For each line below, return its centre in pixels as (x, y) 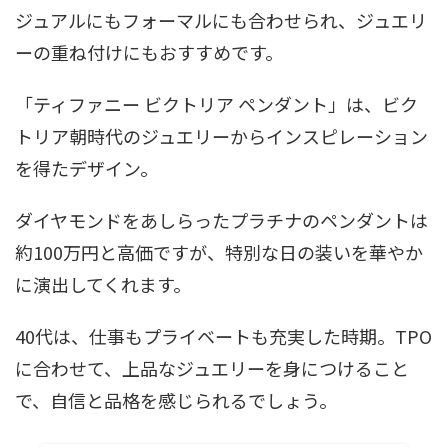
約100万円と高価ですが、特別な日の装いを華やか (219, 251)
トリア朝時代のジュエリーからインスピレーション (221, 135)
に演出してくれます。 (103, 283)
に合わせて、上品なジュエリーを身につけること (212, 367)
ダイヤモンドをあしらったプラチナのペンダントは (221, 219)
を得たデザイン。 (86, 167)
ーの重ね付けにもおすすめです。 (149, 51)
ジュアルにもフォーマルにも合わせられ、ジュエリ (221, 19)
